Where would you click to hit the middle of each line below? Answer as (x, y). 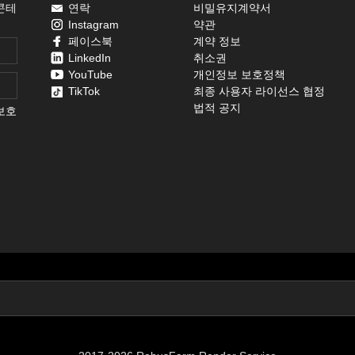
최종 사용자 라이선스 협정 (259, 91)
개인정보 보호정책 (239, 74)
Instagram (94, 24)
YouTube (91, 74)
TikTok (84, 91)
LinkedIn (90, 57)
